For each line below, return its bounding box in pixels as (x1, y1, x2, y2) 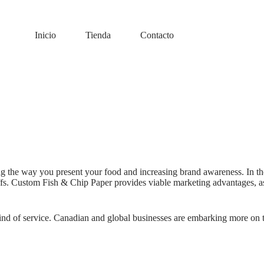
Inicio (34, 30, 56, 40)
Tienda (85, 30, 111, 40)
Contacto (140, 30, 174, 40)
